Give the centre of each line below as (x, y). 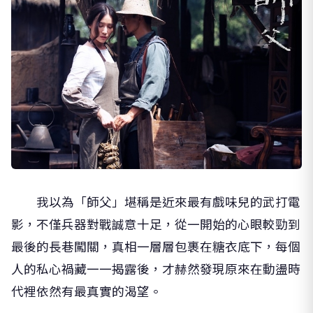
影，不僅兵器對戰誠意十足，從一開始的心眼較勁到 (156, 224)
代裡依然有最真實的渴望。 (87, 291)
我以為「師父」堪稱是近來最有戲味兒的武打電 (156, 202)
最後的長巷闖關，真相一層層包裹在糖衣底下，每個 (156, 247)
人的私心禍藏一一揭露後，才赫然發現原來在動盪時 (156, 269)
